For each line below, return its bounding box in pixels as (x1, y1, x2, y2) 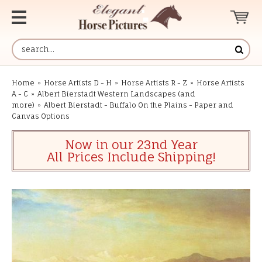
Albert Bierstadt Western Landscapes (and (37, 89, 195, 98)
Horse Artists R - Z (121, 78, 187, 87)
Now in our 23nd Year (64, 137, 198, 152)
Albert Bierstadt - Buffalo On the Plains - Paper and (44, 101, 233, 109)
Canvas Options (12, 112, 70, 120)
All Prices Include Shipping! (46, 149, 216, 164)
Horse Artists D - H (44, 78, 112, 87)
